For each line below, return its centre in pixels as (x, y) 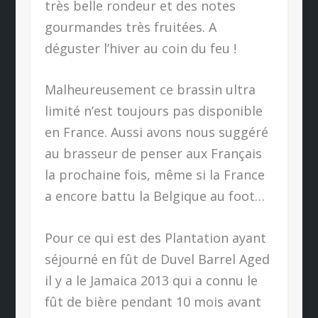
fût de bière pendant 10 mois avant (153, 302)
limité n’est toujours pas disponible (153, 111)
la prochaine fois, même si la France (154, 175)
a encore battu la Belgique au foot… (154, 196)
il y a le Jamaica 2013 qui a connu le (151, 281)
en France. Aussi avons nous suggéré (156, 132)
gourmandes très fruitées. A (130, 27)
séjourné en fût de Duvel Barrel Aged (157, 259)
